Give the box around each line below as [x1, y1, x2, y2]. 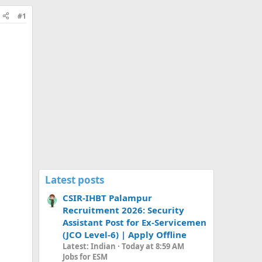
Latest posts [45, 173, 104, 187]
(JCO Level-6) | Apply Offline [63, 228, 187, 240]
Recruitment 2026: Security [63, 204, 184, 216]
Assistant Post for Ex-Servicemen [63, 216, 206, 228]
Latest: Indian [63, 240, 116, 251]
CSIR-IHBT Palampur [63, 191, 152, 204]
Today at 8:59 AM [122, 240, 184, 251]
